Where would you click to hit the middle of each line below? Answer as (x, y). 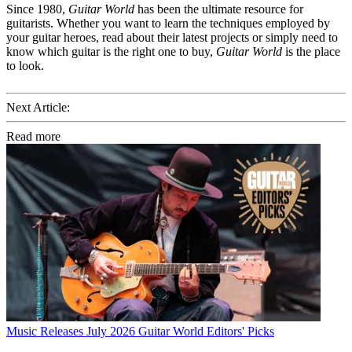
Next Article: (38, 107)
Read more (33, 136)
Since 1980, (37, 9)
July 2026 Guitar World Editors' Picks (180, 331)
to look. (25, 65)
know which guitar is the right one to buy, (111, 51)
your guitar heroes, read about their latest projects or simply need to (172, 37)
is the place (311, 51)
